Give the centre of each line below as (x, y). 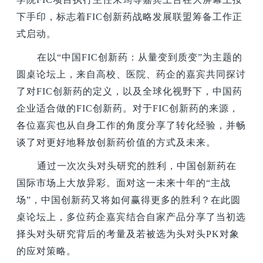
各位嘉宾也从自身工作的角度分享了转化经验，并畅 (131, 126)
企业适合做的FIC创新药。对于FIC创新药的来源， (128, 109)
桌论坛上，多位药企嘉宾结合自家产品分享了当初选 (131, 217)
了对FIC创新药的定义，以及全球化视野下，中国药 (130, 92)
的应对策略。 (47, 251)
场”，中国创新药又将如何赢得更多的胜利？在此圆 (129, 200)
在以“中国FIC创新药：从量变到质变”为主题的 (140, 58)
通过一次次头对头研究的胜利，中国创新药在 (137, 166)
